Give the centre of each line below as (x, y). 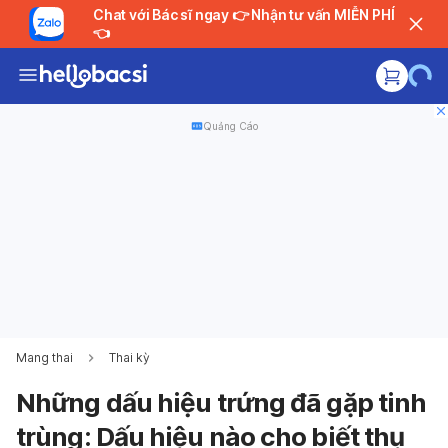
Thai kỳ (129, 357)
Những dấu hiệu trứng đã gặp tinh (221, 402)
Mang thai (44, 357)
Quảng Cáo (230, 126)
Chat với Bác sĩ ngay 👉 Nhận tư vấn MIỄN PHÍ (162, 14)
